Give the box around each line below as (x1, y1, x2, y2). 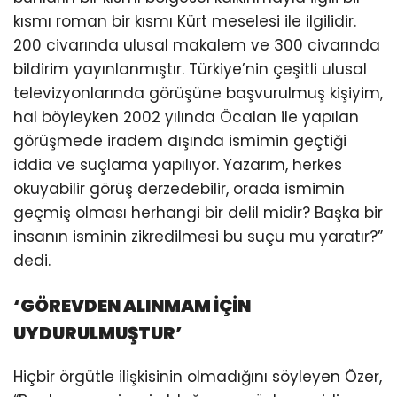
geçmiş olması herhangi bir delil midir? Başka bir (13, 201, 383, 223)
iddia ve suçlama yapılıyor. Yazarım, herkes (13, 153, 342, 175)
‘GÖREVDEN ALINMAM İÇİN (13, 292, 251, 318)
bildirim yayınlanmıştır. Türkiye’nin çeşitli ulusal (13, 58, 367, 80)
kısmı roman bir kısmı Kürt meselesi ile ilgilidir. (13, 10, 356, 32)
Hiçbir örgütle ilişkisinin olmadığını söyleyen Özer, (13, 365, 382, 387)
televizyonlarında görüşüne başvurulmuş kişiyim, (13, 82, 383, 104)
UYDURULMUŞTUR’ (13, 320, 183, 346)
